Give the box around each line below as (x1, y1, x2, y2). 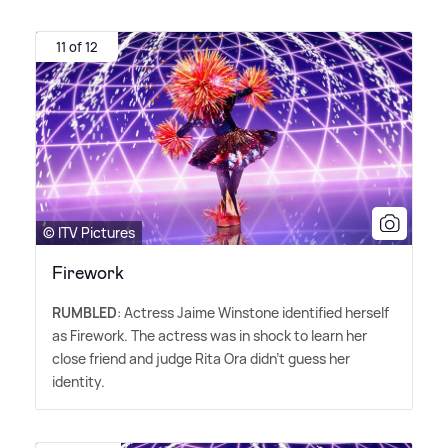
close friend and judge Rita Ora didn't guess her (52, 348, 350, 368)
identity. (52, 371, 105, 391)
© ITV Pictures (43, 222, 135, 242)
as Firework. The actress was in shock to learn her (52, 325, 367, 345)
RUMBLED (52, 302, 117, 322)
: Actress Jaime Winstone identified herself (117, 302, 389, 322)
